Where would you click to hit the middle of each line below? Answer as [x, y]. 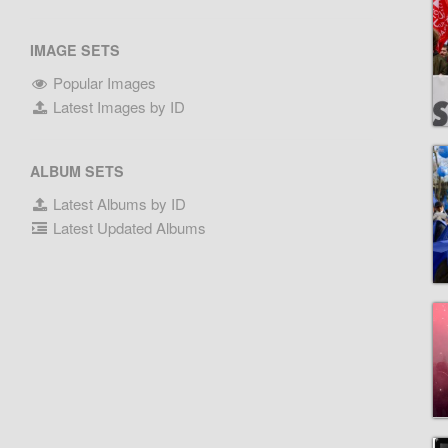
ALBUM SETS [77, 171]
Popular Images [103, 82]
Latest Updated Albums [128, 227]
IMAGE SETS [75, 50]
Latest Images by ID [117, 106]
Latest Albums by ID [118, 203]
